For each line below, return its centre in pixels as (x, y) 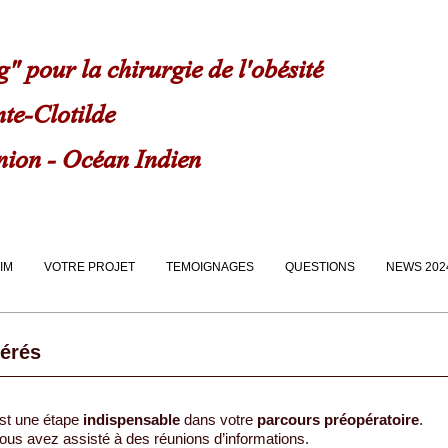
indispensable (131, 419)
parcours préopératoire (338, 419)
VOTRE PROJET (89, 267)
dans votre (218, 419)
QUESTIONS (320, 267)
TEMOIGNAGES (210, 267)
